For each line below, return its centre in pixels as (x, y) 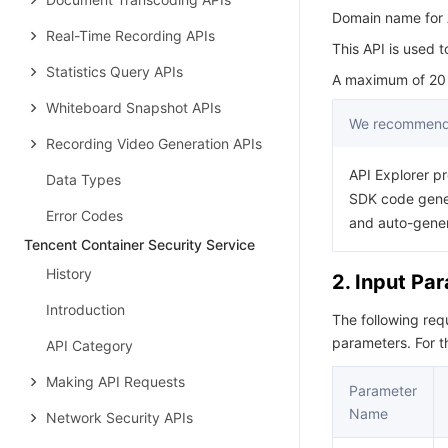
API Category (89, 345)
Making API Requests (115, 381)
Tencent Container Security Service (139, 244)
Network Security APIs (119, 417)
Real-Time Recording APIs (130, 35)
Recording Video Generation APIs (154, 143)
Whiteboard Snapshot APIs (133, 107)
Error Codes (84, 215)
